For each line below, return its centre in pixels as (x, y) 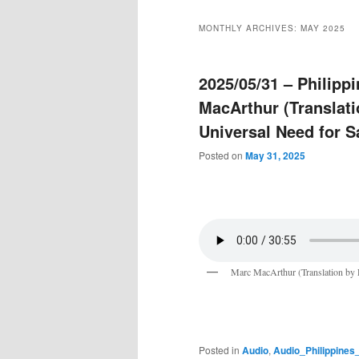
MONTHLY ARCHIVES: (250, 28)
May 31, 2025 (275, 156)
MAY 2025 (323, 28)
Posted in (219, 349)
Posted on (222, 155)
